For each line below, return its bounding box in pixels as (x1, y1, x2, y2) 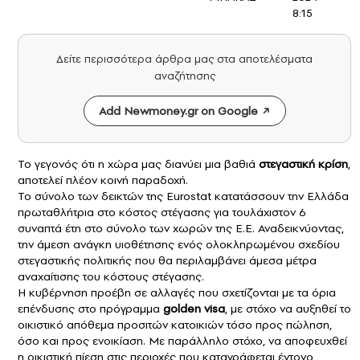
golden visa (160, 300, 225, 317)
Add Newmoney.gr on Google (98, 102, 258, 119)
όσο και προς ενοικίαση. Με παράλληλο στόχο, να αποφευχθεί (18, 332, 347, 349)
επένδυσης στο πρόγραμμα (18, 300, 160, 317)
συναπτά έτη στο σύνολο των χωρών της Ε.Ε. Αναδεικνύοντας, (18, 219, 344, 236)
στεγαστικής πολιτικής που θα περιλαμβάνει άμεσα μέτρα (18, 252, 317, 268)
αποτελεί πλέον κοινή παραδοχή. (18, 171, 188, 188)
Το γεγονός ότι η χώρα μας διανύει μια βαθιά (18, 155, 256, 172)
